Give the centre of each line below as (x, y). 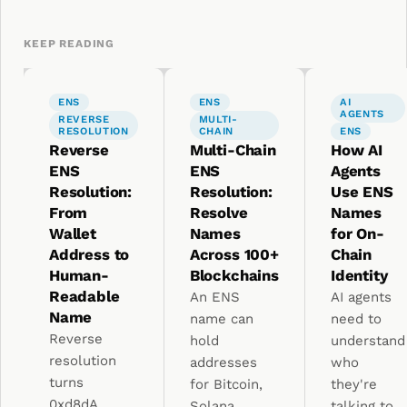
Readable (84, 296)
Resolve (218, 213)
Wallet (73, 233)
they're (353, 384)
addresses (223, 362)
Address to (89, 254)
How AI (356, 150)
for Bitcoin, (226, 384)
